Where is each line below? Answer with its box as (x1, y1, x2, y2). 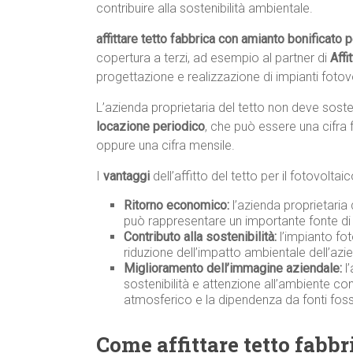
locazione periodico (96, 119, 205, 135)
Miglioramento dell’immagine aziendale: (124, 261, 342, 277)
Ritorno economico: (124, 198, 229, 214)
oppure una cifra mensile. (96, 138, 235, 154)
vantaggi (103, 169, 150, 184)
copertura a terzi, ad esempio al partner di (96, 50, 330, 66)
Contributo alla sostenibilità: (124, 229, 277, 245)
